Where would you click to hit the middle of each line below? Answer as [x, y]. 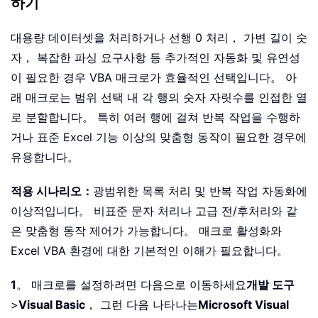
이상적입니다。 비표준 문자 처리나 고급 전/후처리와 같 [154, 210]
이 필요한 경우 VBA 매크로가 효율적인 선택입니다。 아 [154, 77]
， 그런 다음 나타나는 [142, 304]
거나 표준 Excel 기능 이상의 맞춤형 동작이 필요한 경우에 [159, 137]
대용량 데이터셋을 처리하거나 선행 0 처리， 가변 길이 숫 [159, 37]
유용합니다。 [45, 157]
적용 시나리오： [52, 191]
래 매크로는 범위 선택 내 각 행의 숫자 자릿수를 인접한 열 [159, 97]
